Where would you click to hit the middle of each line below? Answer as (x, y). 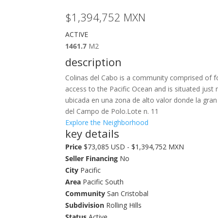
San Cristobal (127, 193)
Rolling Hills (123, 205)
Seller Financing (92, 158)
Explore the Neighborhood (107, 122)
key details (92, 133)
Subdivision (85, 205)
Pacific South (102, 182)
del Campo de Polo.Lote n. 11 (112, 111)
